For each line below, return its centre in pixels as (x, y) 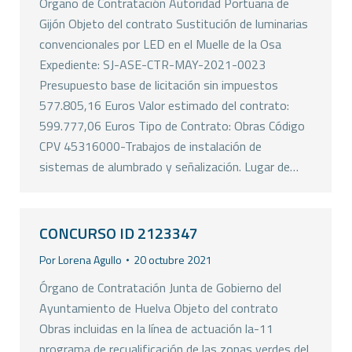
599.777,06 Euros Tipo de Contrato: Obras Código (172, 126)
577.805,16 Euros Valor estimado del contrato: (164, 105)
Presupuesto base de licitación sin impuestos (159, 85)
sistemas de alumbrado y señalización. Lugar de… (169, 167)
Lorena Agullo (90, 260)
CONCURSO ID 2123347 (119, 233)
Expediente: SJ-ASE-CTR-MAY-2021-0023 (152, 64)
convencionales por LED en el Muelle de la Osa (160, 44)
